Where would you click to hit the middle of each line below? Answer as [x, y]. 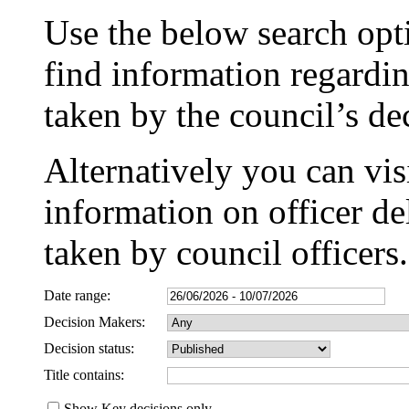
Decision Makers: [94, 322]
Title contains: [84, 375]
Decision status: [89, 349]
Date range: [77, 296]
